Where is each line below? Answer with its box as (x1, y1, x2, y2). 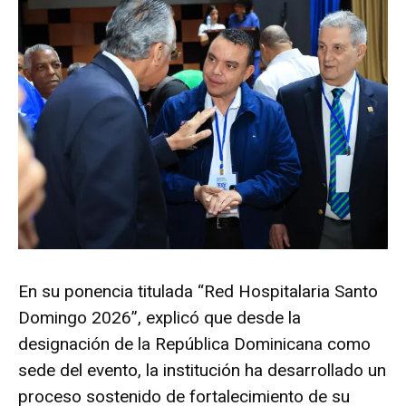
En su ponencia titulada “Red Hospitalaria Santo (18, 280, 378, 302)
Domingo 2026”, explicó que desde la (18, 306, 301, 328)
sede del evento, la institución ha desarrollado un (18, 359, 386, 381)
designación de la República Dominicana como (18, 333, 371, 354)
